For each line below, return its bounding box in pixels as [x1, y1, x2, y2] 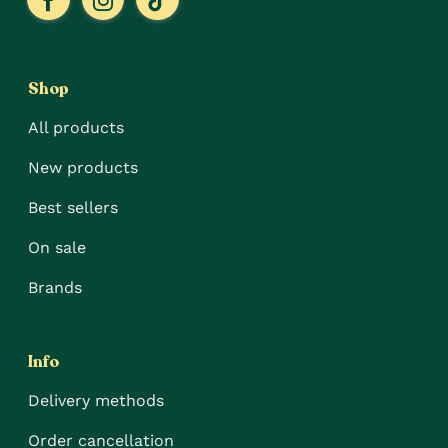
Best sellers [28, 197, 119, 217]
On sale [28, 237, 87, 257]
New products [28, 157, 139, 177]
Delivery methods [28, 390, 165, 410]
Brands [28, 277, 83, 297]
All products [28, 117, 125, 137]
